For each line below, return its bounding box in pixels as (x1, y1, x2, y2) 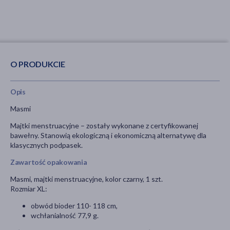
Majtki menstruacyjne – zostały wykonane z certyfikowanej (10, 121, 198, 130)
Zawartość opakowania (10, 158, 87, 167)
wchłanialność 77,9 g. (31, 211, 99, 220)
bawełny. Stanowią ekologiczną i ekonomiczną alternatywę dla (10, 131, 206, 140)
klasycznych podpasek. (10, 141, 83, 150)
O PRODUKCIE (10, 59, 65, 69)
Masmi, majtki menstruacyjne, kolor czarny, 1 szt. (10, 175, 163, 184)
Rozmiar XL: (10, 184, 47, 194)
